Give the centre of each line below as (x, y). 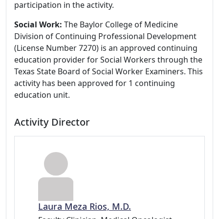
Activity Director (52, 122)
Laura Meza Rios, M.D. (85, 206)
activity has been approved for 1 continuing (95, 83)
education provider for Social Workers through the (108, 60)
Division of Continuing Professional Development (105, 36)
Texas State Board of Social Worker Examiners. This (109, 71)
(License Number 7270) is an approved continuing (106, 48)
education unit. (42, 95)
